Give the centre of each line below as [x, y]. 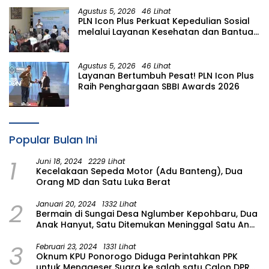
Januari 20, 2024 [66, 204]
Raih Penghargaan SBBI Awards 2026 [159, 86]
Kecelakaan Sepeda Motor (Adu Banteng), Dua [139, 171]
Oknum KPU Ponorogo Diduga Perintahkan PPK [137, 256]
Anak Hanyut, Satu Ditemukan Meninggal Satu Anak [148, 224]
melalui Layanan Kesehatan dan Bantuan [168, 32]
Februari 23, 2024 [67, 246]
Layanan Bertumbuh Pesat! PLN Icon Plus [166, 75]
